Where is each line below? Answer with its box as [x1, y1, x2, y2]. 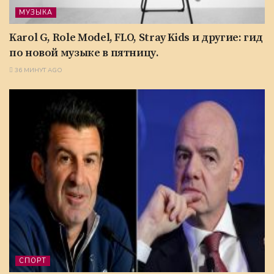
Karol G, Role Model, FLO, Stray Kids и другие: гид [9, 30, 264, 45]
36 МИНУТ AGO [13, 65, 62, 75]
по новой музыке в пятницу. [9, 45, 159, 60]
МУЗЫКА [19, 7, 53, 17]
